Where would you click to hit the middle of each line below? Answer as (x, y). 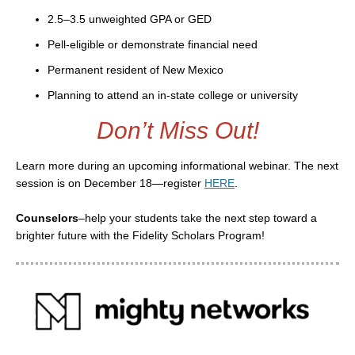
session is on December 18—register (110, 183)
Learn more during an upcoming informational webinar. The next (177, 166)
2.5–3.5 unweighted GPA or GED (130, 19)
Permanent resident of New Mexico (136, 70)
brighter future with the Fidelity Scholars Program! (140, 236)
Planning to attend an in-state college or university (173, 95)
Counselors (47, 218)
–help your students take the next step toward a (198, 218)
